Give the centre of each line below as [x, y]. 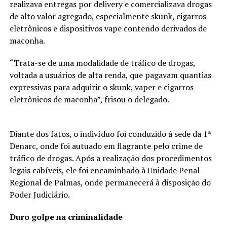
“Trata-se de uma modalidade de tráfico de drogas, [102, 63]
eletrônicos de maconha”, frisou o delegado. [89, 100]
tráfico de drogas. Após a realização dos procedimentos [110, 158]
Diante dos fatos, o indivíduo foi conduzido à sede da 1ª [110, 134]
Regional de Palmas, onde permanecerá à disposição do [110, 183]
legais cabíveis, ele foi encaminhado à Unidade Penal [104, 171]
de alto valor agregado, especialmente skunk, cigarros [108, 16]
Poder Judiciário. [40, 195]
